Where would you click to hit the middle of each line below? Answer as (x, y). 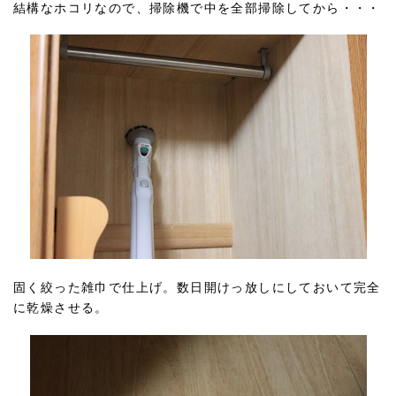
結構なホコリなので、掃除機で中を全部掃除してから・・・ (197, 9)
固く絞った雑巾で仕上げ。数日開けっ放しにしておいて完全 (197, 288)
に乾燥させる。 (61, 308)
